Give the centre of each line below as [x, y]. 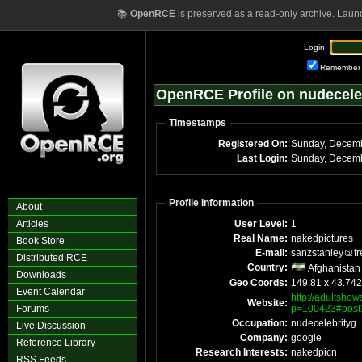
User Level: [261, 224]
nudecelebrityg [324, 323]
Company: [264, 338]
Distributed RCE [52, 258]
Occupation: [260, 323]
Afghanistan [333, 268]
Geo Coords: [259, 283]
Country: [267, 267]
